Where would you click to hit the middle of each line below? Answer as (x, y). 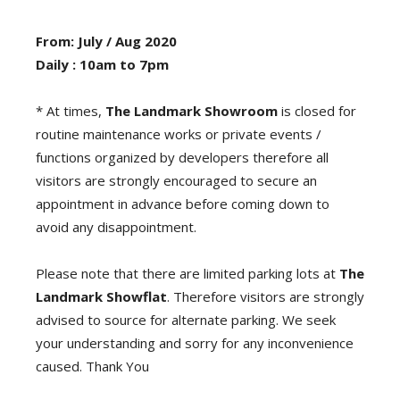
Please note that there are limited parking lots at (187, 273)
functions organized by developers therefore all (182, 157)
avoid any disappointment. (116, 226)
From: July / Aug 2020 (106, 41)
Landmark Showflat (101, 296)
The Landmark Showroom (192, 110)
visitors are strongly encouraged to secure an (176, 180)
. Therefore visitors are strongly (266, 296)
